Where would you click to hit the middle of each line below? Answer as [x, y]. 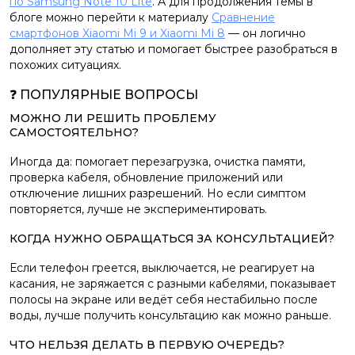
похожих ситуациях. [65, 65]
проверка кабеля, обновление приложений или [146, 177]
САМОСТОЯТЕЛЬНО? [74, 132]
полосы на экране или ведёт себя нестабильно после [164, 300]
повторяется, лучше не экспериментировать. [138, 209]
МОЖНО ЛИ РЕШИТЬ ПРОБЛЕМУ [113, 118]
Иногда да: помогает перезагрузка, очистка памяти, [157, 162]
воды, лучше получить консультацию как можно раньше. [170, 315]
